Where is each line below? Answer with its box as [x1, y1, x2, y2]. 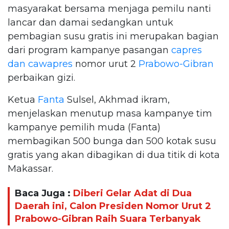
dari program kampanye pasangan [8, 44, 171, 56]
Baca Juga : [15, 188, 73, 199]
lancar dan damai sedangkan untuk [8, 16, 173, 28]
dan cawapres [8, 58, 73, 70]
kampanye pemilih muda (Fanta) [8, 121, 161, 133]
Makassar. [8, 163, 53, 174]
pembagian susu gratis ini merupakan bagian [8, 30, 219, 42]
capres [171, 44, 202, 56]
